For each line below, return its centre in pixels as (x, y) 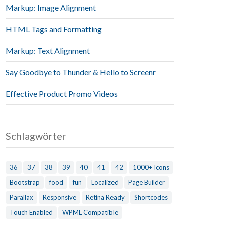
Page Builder (146, 182)
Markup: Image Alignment (51, 7)
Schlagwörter (36, 135)
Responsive (60, 197)
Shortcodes (151, 197)
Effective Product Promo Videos (62, 93)
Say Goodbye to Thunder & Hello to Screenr (81, 72)
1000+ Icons (151, 167)
